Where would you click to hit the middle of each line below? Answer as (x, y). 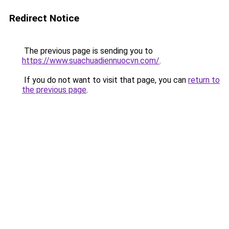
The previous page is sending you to (87, 51)
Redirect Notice (44, 18)
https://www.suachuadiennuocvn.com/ (91, 61)
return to (204, 80)
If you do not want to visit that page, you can (105, 80)
